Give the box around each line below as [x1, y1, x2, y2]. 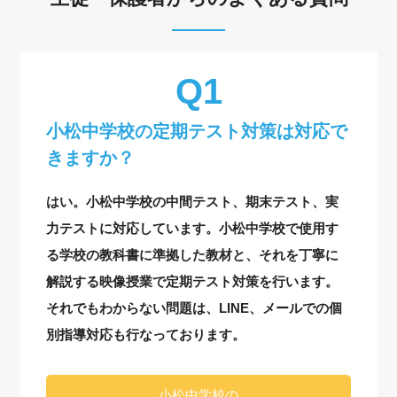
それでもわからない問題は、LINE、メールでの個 [46, 300, 343, 315]
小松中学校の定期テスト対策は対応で [46, 121, 348, 141]
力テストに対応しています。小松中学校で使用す [46, 220, 339, 236]
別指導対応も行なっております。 [46, 326, 246, 342]
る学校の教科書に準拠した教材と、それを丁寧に [46, 246, 339, 262]
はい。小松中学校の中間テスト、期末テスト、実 [46, 193, 339, 209]
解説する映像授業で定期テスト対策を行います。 [46, 273, 339, 289]
